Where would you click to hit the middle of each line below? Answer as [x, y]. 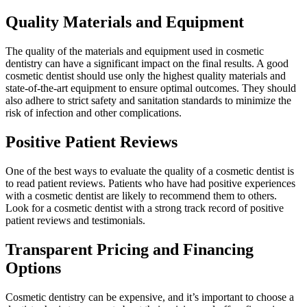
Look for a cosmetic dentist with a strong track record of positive [145, 208]
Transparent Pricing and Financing [130, 249]
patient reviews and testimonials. [75, 221]
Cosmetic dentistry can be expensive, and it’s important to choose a [150, 297]
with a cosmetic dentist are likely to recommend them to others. [141, 196]
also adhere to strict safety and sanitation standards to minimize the [148, 101]
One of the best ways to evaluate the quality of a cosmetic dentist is [150, 171]
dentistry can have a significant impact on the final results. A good [147, 64]
